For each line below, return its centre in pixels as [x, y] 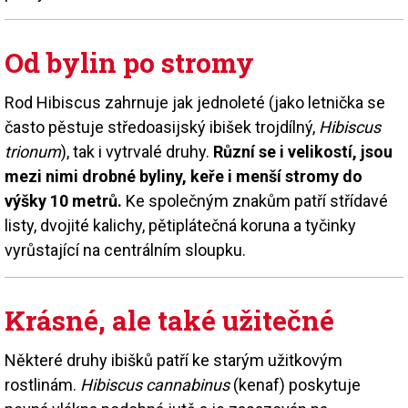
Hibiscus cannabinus [155, 384]
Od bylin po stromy [129, 62]
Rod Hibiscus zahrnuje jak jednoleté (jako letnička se [195, 102]
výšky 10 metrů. [63, 200]
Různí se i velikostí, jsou [303, 151]
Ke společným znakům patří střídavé [255, 200]
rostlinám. [42, 384]
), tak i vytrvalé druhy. [137, 151]
